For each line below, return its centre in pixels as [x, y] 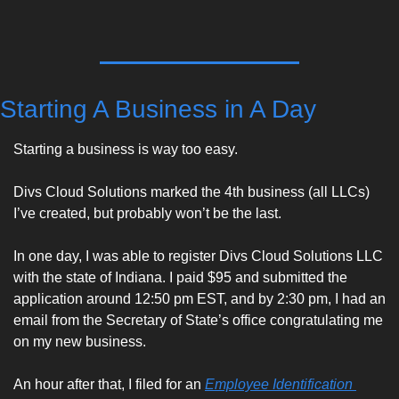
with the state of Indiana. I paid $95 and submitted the [180, 277]
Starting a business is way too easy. [127, 149]
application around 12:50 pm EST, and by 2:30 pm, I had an [199, 298]
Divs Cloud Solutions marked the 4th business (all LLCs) [191, 191]
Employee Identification [279, 384]
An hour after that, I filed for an [109, 384]
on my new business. [81, 341]
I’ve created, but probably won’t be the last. [149, 213]
